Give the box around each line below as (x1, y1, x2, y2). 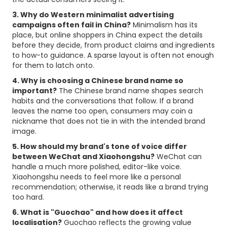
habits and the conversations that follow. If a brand (12, 96, 194, 106)
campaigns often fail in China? (12, 20, 131, 30)
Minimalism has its (131, 20, 198, 30)
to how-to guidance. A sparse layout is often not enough (12, 50, 214, 60)
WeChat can (155, 152, 202, 162)
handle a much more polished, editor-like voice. (12, 162, 181, 172)
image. (12, 126, 36, 136)
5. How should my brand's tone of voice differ (12, 141, 187, 152)
